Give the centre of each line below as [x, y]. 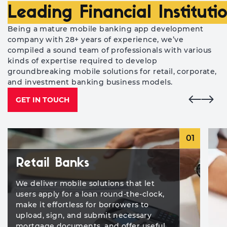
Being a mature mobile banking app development [106, 29]
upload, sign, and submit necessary [84, 215]
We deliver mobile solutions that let [85, 183]
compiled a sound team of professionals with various [110, 50]
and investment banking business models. [90, 82]
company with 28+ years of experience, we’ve [96, 40]
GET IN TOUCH [43, 100]
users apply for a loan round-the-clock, [90, 194]
